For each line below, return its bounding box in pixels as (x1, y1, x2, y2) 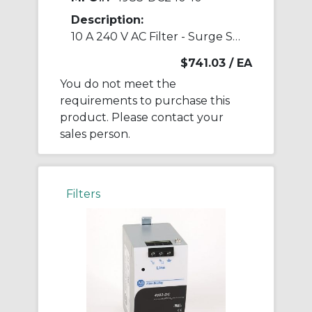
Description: (71, 13, 143, 27)
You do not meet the (60, 77, 176, 91)
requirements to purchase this (60, 94, 230, 108)
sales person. (60, 127, 130, 141)
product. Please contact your (60, 111, 224, 125)
